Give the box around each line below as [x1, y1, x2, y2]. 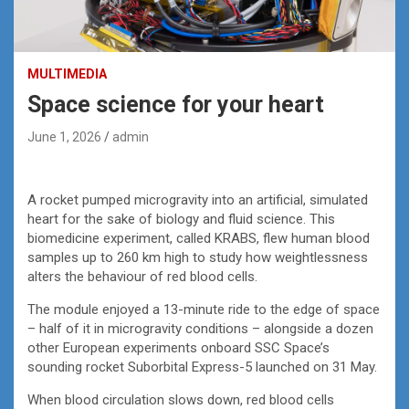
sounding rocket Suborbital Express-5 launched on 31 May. [27, 358, 377, 375]
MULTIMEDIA [27, 66, 107, 81]
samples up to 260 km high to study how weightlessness [27, 248, 368, 266]
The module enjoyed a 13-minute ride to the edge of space [27, 300, 380, 318]
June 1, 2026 [27, 129, 101, 144]
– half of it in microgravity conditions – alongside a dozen [27, 320, 373, 337]
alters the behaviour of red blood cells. [27, 267, 257, 285]
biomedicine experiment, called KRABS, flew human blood [27, 229, 370, 246]
